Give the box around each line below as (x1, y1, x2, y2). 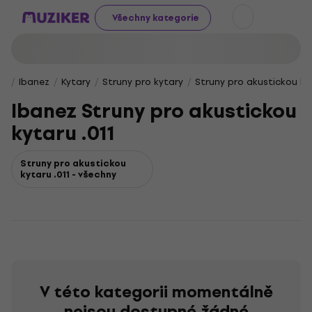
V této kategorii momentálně (39, 279, 273, 305)
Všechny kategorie (112, 10, 199, 25)
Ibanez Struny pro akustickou (11, 95, 297, 127)
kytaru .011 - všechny (20, 167, 116, 182)
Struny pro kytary (102, 75, 183, 89)
